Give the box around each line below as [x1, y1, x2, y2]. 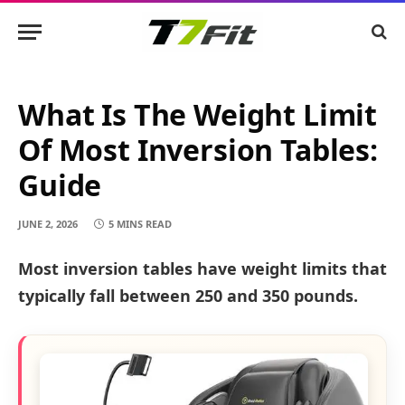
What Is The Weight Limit [18, 95, 378, 134]
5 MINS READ [108, 217, 172, 231]
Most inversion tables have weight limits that [18, 258, 387, 279]
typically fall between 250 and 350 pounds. [18, 285, 358, 306]
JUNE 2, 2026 [18, 217, 78, 231]
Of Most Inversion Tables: [18, 130, 378, 169]
